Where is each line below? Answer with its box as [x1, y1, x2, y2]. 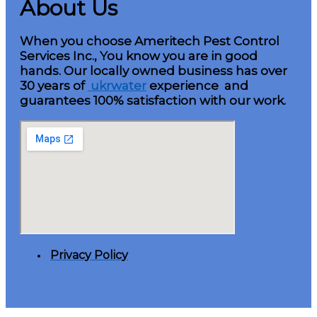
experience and [146, 79, 248, 93]
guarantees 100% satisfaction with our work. [20, 93, 286, 108]
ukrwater [88, 79, 146, 93]
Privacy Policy [50, 248, 128, 263]
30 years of [20, 79, 88, 93]
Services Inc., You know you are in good [20, 49, 258, 64]
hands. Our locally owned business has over [20, 64, 287, 79]
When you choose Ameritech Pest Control [20, 34, 279, 49]
